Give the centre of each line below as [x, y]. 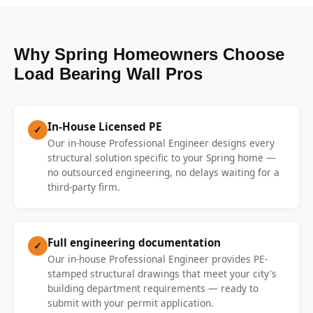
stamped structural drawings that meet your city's [162, 273]
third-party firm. [84, 187]
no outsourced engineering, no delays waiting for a [163, 172]
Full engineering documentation [134, 242]
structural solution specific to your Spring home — [162, 157]
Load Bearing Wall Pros [108, 73]
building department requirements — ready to [153, 288]
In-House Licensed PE [105, 126]
